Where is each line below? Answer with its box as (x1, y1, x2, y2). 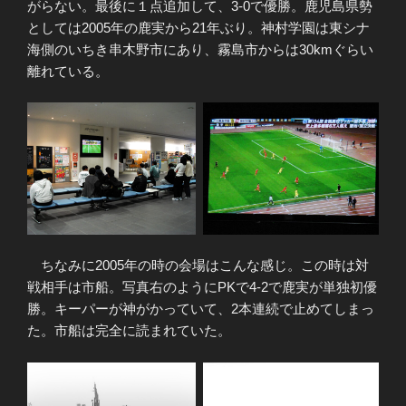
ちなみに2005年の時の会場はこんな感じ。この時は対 (27, 257, 369, 274)
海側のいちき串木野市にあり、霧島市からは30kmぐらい (27, 41, 373, 57)
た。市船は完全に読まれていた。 (27, 323, 231, 339)
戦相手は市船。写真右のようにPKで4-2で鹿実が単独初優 (27, 279, 377, 295)
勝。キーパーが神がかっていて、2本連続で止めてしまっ (27, 301, 374, 317)
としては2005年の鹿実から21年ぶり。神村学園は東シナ (27, 19, 370, 35)
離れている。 (27, 63, 109, 79)
